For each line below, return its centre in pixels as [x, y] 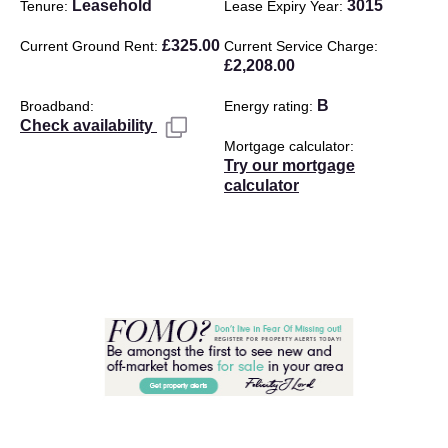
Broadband [55, 105]
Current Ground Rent [87, 45]
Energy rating [266, 105]
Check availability [88, 125]
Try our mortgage [289, 165]
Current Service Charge [299, 45]
